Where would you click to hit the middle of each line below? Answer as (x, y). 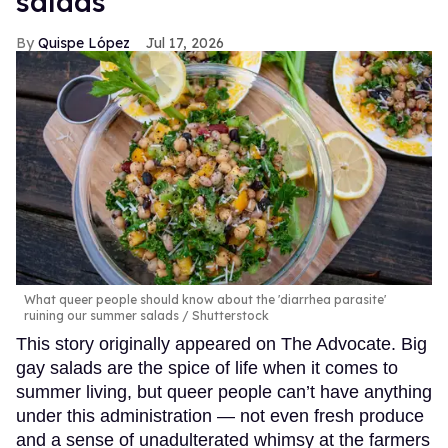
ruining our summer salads (103, 316)
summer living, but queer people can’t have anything (224, 392)
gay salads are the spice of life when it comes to (207, 368)
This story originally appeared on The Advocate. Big (221, 344)
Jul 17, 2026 (185, 42)
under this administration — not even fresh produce (220, 416)
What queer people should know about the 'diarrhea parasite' (205, 300)
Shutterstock (229, 316)
